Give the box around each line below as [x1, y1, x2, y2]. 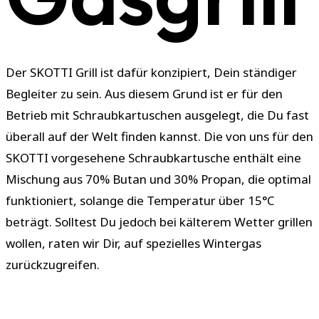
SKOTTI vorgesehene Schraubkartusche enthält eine [6, 150, 301, 167]
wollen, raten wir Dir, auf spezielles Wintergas [6, 235, 261, 252]
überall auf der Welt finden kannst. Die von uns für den [6, 128, 313, 145]
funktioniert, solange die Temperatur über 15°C [6, 192, 275, 209]
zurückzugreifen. [6, 256, 100, 273]
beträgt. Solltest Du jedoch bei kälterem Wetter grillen [6, 214, 313, 231]
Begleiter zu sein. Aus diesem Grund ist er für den [6, 85, 283, 103]
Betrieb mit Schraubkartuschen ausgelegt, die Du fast [6, 107, 309, 124]
